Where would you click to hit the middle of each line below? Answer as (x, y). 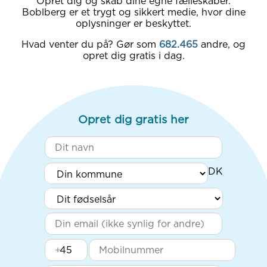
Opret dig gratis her (133, 119)
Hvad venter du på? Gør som (89, 44)
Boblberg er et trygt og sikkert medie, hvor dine (133, 12)
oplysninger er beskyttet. (133, 23)
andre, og (223, 44)
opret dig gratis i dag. (133, 55)
